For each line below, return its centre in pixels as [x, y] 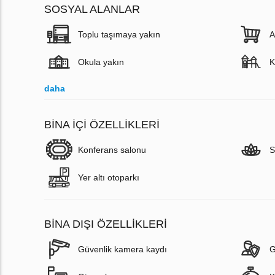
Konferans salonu [112, 150]
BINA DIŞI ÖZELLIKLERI [106, 224]
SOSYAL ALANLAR [92, 10]
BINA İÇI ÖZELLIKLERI [102, 125]
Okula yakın [101, 62]
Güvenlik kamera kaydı [122, 250]
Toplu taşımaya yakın [119, 35]
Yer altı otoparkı [109, 178]
